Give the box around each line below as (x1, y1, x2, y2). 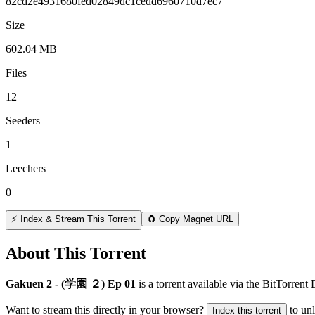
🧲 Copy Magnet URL (147, 213, 233, 224)
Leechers (6, 162, 46, 174)
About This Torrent (6, 243, 146, 262)
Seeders (6, 114, 40, 127)
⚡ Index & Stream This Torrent (11, 213, 136, 224)
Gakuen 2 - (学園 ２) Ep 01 (6, 277, 136, 290)
